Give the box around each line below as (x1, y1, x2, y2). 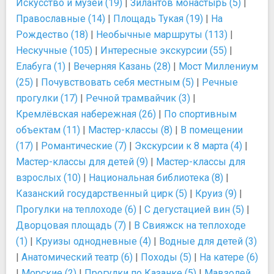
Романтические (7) (41, 139, 127, 152)
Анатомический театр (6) (21, 251, 133, 263)
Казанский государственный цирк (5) (16, 187, 187, 199)
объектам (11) (16, 124, 80, 136)
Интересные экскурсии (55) (100, 44, 227, 56)
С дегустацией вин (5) (144, 203, 244, 215)
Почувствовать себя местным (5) (41, 76, 194, 88)
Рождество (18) (16, 28, 88, 40)
